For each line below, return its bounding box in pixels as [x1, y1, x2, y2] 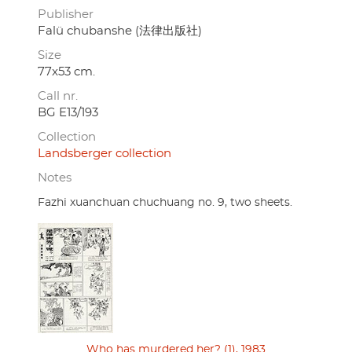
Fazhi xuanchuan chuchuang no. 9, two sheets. [38, 196, 292, 208]
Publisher [38, 8, 93, 20]
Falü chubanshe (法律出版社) [38, 24, 202, 37]
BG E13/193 [38, 106, 98, 119]
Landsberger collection [38, 147, 171, 159]
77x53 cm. [38, 65, 95, 78]
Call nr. [38, 90, 78, 102]
